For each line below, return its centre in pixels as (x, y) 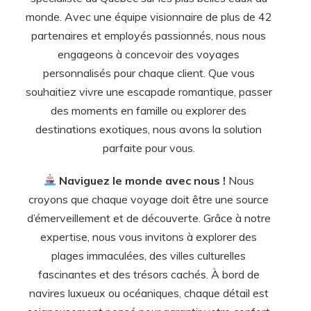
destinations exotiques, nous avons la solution (149, 129)
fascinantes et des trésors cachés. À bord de (149, 274)
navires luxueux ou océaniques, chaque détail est (149, 293)
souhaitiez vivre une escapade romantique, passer (149, 91)
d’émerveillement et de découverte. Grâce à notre (149, 218)
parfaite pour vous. (149, 148)
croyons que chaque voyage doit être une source (149, 199)
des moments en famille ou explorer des (149, 110)
